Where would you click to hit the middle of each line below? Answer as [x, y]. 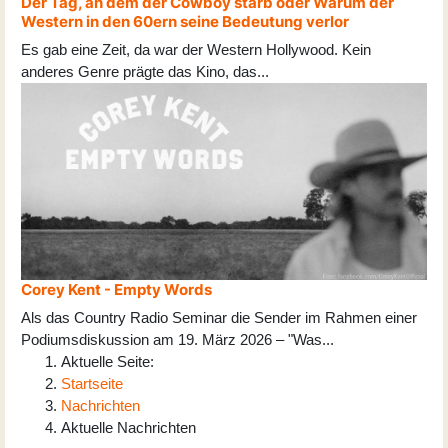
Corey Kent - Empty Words [116, 290]
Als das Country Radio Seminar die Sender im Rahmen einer [219, 318]
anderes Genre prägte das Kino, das [139, 72]
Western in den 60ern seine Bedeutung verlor [185, 22]
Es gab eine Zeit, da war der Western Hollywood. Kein [196, 50]
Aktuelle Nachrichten [128, 428]
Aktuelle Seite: [111, 362]
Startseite [92, 384]
